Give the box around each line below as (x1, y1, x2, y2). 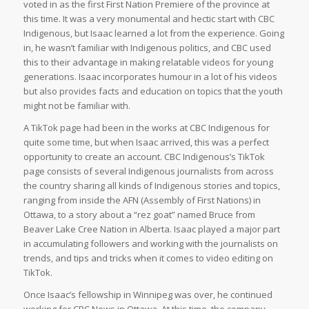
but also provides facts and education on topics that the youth (23, 84, 283, 97)
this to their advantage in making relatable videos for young (23, 55, 273, 68)
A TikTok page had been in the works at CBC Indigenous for (23, 121, 270, 134)
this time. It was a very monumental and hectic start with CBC (23, 12, 275, 25)
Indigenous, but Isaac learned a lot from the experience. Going (23, 26, 284, 39)
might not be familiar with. (23, 99, 130, 112)
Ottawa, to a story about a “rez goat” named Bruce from (23, 208, 255, 221)
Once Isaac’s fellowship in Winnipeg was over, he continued (23, 288, 272, 301)
